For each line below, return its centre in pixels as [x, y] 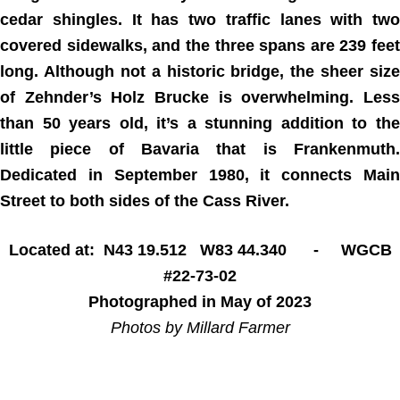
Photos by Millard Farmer [200, 327]
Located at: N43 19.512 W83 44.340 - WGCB [200, 250]
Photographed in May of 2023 [200, 301]
